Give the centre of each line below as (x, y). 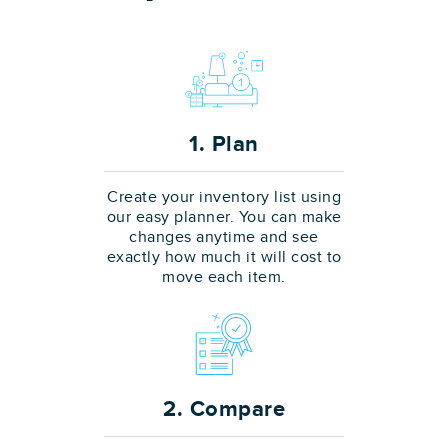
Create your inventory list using (224, 197)
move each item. (224, 277)
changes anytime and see (224, 237)
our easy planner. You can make (224, 217)
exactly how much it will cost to (224, 257)
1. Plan (224, 144)
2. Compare (224, 409)
